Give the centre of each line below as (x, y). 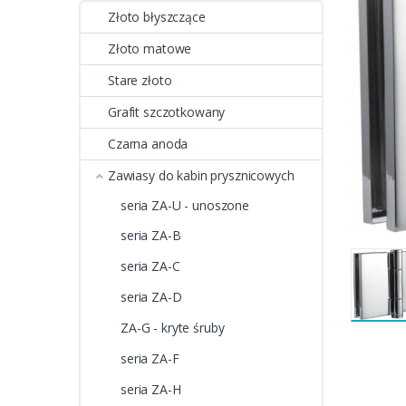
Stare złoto (140, 81)
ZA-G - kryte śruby (173, 328)
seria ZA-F (150, 358)
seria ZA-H (151, 389)
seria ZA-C (150, 266)
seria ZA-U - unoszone (185, 205)
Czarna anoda (148, 143)
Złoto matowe (150, 49)
